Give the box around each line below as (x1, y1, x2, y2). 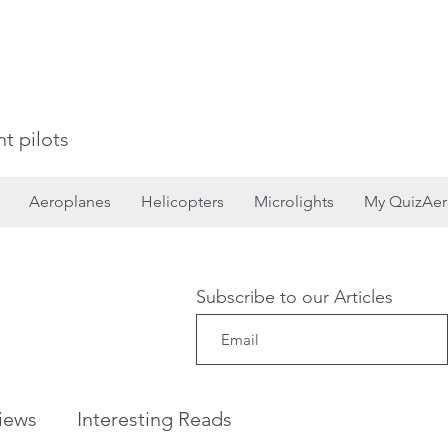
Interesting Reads (77, 407, 232, 431)
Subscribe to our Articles (196, 286, 393, 308)
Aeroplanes (29, 192, 111, 211)
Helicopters (141, 192, 224, 211)
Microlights (254, 192, 334, 211)
